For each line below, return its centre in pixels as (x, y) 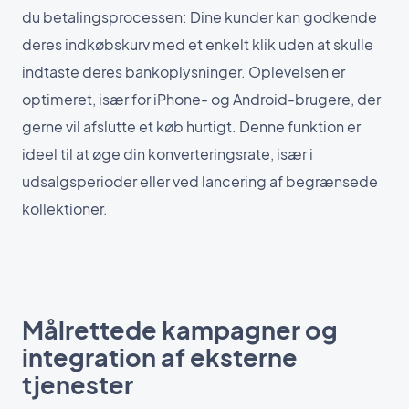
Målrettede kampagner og (180, 330)
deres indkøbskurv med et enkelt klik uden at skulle (198, 45)
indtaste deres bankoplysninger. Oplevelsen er (184, 72)
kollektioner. (65, 209)
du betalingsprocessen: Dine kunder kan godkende (199, 17)
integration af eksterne (160, 357)
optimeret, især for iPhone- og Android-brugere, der (201, 100)
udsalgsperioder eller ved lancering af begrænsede (200, 182)
